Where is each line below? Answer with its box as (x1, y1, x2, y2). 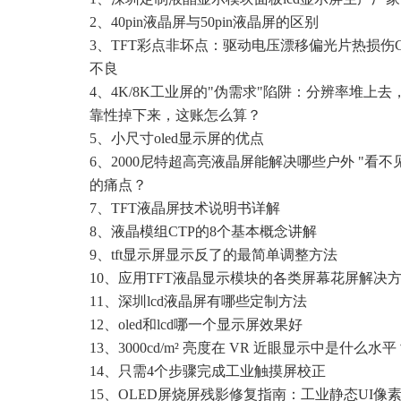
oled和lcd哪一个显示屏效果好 (118, 317, 303, 333)
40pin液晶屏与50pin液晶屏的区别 (111, 14, 319, 30)
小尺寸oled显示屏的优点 (111, 131, 264, 147)
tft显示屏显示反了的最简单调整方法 (111, 247, 337, 263)
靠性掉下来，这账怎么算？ (90, 107, 261, 124)
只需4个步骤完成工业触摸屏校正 (118, 363, 326, 380)
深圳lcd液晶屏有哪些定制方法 (118, 294, 307, 310)
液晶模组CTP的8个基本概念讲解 (111, 224, 317, 240)
